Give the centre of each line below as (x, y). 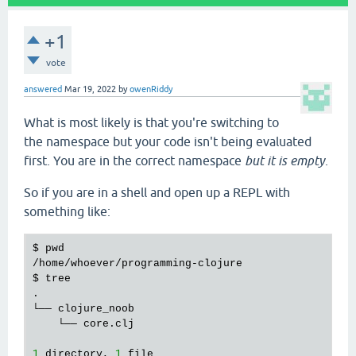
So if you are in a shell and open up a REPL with (157, 193)
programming (157, 264)
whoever (93, 264)
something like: (67, 212)
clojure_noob (96, 309)
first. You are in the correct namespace (134, 161)
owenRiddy (151, 89)
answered (43, 89)
